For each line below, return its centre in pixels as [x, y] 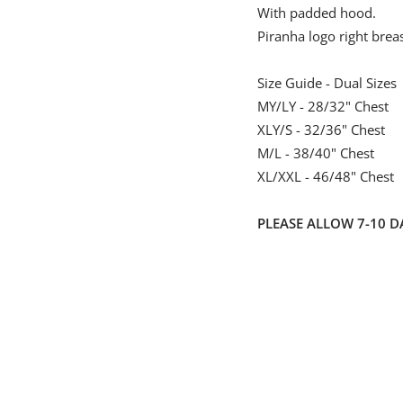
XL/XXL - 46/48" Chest [325, 176]
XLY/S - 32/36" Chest [321, 129]
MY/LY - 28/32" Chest [322, 106]
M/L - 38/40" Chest [315, 152]
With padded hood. [316, 12]
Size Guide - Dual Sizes [327, 82]
